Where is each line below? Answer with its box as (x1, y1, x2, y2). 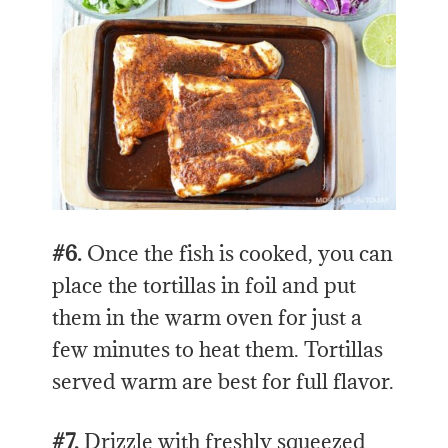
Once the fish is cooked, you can (82, 239, 394, 267)
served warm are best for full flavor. (52, 367, 395, 395)
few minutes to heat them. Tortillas (52, 335, 384, 363)
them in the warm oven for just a (52, 303, 363, 331)
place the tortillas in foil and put (52, 271, 357, 299)
